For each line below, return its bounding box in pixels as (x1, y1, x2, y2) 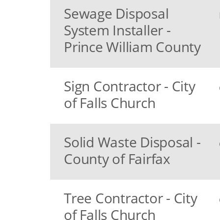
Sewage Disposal (64, 4, 169, 23)
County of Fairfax (64, 149, 170, 168)
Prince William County (64, 37, 201, 56)
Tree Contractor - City (64, 189, 197, 207)
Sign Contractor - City (64, 77, 195, 95)
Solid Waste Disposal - (64, 133, 201, 151)
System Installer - (64, 21, 171, 39)
